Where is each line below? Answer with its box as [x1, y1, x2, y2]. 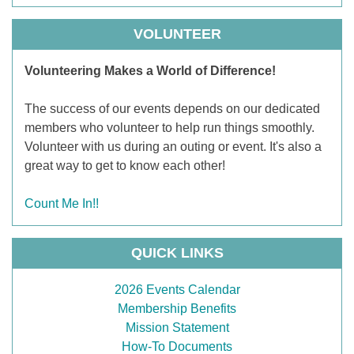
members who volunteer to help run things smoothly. [24, 120, 318, 134]
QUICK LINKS [130, 244, 224, 261]
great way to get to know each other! [24, 158, 228, 172]
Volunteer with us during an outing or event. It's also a [24, 139, 322, 153]
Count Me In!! [24, 196, 99, 210]
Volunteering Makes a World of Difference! [24, 63, 276, 77]
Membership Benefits [118, 301, 236, 315]
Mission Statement [125, 320, 229, 334]
